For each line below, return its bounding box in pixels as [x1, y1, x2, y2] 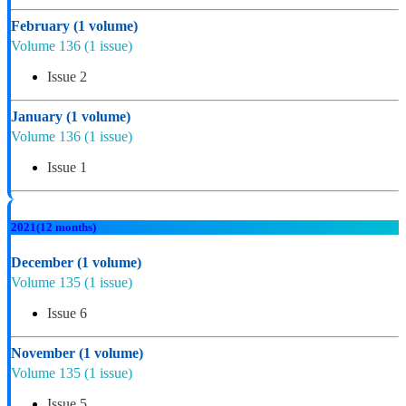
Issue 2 [47, 69, 87, 85]
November [11, 344, 79, 361]
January [11, 109, 66, 125]
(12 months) [36, 219, 96, 234]
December [11, 254, 77, 270]
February [11, 18, 73, 34]
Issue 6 [47, 304, 87, 321]
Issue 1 [47, 159, 87, 176]
